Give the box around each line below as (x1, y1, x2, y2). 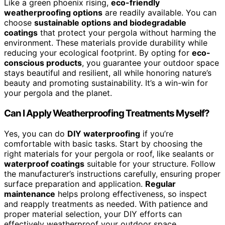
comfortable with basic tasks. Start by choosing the (4, 138, 202, 149)
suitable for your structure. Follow (84, 158, 215, 169)
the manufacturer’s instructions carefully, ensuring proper (4, 168, 220, 179)
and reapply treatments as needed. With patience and (4, 198, 208, 209)
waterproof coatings (4, 158, 84, 169)
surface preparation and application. (4, 178, 145, 189)
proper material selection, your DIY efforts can (4, 208, 182, 219)
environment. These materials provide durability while (4, 38, 207, 48)
